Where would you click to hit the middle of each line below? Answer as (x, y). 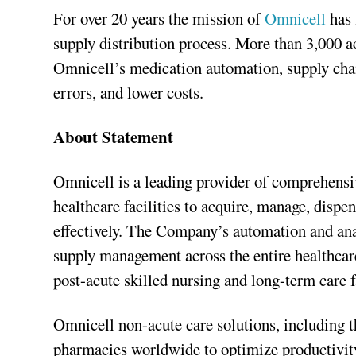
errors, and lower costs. (129, 92)
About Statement (114, 136)
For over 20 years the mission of (159, 18)
